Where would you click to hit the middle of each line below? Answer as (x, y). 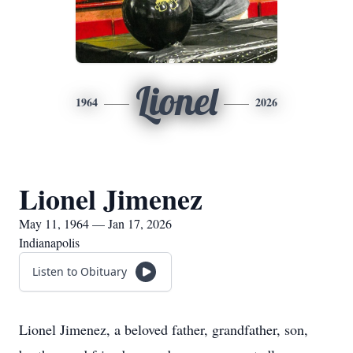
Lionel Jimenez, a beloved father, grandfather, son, (163, 329)
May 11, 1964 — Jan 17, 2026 (95, 223)
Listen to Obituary (80, 271)
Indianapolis (49, 242)
